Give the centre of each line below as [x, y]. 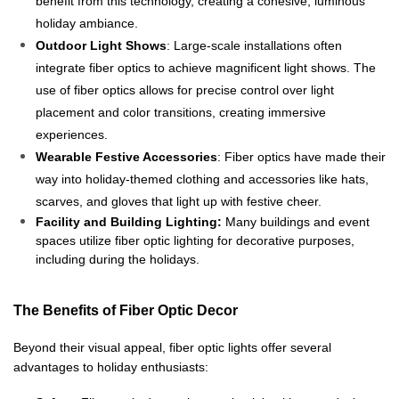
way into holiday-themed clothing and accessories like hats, [202, 179]
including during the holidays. [118, 259]
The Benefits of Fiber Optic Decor [126, 310]
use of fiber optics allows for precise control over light [185, 90]
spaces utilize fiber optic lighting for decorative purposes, [195, 240]
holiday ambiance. [87, 23]
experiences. [73, 134]
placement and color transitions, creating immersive [181, 112]
